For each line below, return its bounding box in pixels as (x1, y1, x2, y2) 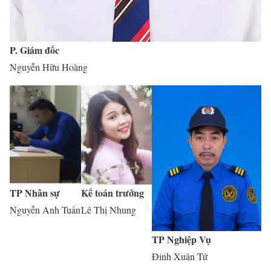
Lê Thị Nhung (80, 203, 136, 217)
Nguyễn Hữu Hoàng (10, 60, 88, 73)
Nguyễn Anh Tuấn (10, 203, 80, 217)
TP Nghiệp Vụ (152, 232, 212, 246)
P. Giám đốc (10, 42, 59, 57)
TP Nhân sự (10, 186, 60, 200)
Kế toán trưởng (80, 186, 144, 200)
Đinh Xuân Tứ (152, 249, 208, 263)
